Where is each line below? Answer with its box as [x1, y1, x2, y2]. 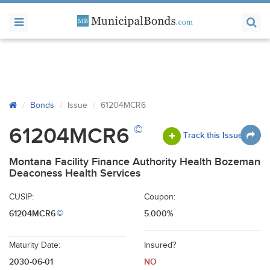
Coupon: [144, 192, 175, 202]
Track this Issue [183, 130, 243, 140]
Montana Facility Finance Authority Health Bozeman [9, 155, 260, 168]
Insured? [144, 240, 176, 250]
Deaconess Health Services [9, 167, 140, 180]
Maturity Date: [9, 240, 60, 250]
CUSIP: [9, 192, 34, 202]
